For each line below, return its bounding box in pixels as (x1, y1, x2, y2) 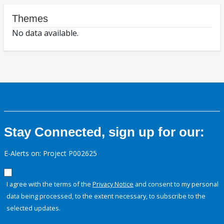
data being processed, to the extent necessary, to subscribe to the (6, 191, 205, 201)
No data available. (12, 27, 78, 39)
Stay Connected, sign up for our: (4, 124, 204, 140)
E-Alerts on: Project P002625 (4, 148, 97, 158)
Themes (12, 13, 48, 24)
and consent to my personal (133, 179, 218, 189)
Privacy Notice (92, 179, 133, 189)
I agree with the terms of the (6, 179, 92, 189)
